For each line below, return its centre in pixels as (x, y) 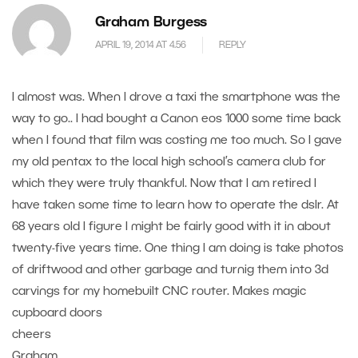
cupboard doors (57, 314)
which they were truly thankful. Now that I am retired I (164, 184)
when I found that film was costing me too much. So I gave (177, 141)
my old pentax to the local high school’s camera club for (169, 163)
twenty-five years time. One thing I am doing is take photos (178, 249)
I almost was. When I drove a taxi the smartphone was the (176, 98)
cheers (32, 335)
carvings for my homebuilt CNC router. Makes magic (159, 292)
